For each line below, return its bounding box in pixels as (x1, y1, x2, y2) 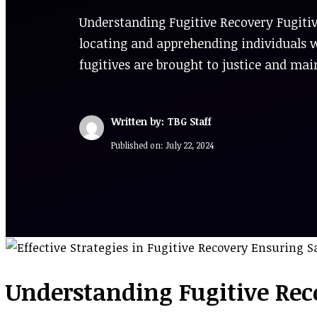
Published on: (111, 139, 166, 151)
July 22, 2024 (166, 139, 214, 151)
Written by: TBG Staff (111, 114, 212, 128)
